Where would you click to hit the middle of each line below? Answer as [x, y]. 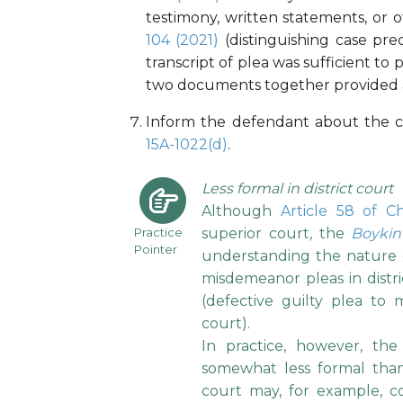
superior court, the [277, 234]
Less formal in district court [298, 189]
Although [241, 211]
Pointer [155, 250]
